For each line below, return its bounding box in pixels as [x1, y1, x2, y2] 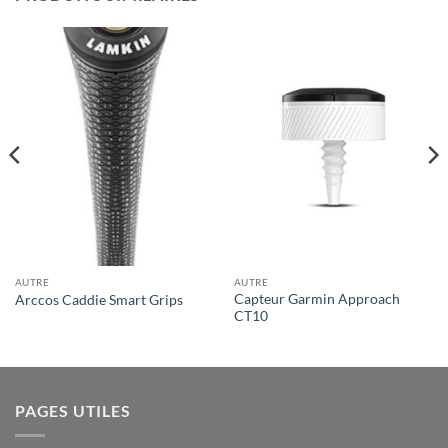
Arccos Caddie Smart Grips [14, 291, 183, 308]
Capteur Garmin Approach [233, 290, 400, 307]
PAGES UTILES [15, 400, 131, 420]
